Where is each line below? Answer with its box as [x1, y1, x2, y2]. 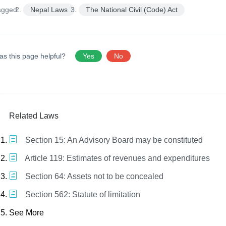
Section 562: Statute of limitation [23, 190, 141, 199]
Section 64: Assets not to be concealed [23, 172, 164, 181]
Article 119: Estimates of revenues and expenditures [23, 154, 210, 163]
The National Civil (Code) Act [86, 6, 178, 14]
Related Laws [9, 111, 59, 121]
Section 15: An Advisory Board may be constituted [23, 136, 203, 145]
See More [9, 208, 44, 217]
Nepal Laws [30, 6, 68, 14]
